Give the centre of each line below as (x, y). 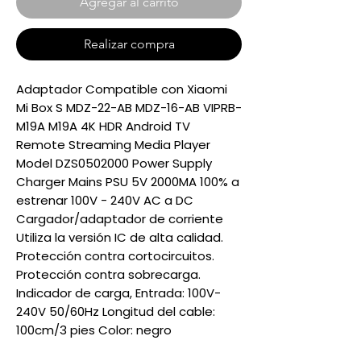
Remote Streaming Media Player (113, 145)
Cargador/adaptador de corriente (120, 219)
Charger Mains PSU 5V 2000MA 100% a (128, 182)
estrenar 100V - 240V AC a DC (105, 200)
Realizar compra (129, 44)
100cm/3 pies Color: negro (94, 330)
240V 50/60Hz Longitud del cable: (116, 311)
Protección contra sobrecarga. (108, 274)
